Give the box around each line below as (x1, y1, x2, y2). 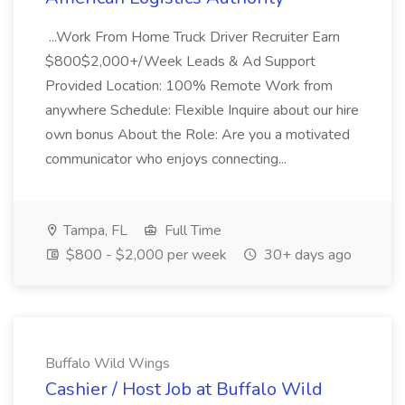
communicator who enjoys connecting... (45, 149, 290, 169)
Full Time (161, 221, 221, 240)
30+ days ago (260, 245, 352, 265)
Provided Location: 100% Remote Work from (45, 76, 333, 96)
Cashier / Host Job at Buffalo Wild (45, 377, 323, 401)
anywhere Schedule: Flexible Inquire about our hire (45, 100, 359, 120)
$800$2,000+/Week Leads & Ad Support (45, 52, 316, 71)
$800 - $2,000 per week (62, 245, 227, 265)
